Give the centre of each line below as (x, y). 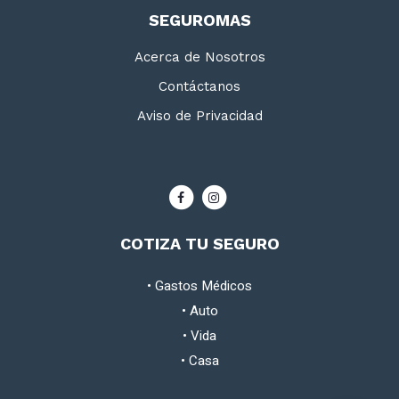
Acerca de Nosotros (199, 57)
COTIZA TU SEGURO (199, 244)
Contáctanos (199, 86)
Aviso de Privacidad (199, 116)
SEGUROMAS (199, 20)
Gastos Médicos (204, 286)
